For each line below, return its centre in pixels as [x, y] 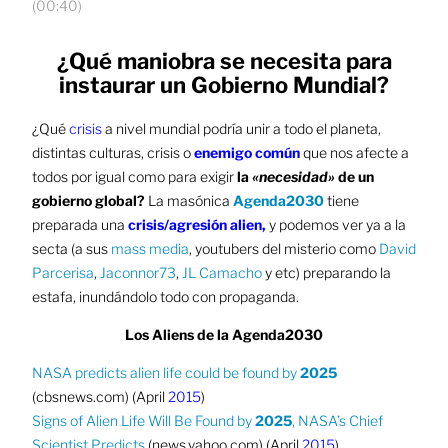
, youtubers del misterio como [283, 248]
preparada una [79, 224]
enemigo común [246, 152]
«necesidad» [293, 176]
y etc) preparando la [326, 272]
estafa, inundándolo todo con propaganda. [165, 296]
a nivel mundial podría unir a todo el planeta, [241, 128]
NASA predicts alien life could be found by [165, 372]
